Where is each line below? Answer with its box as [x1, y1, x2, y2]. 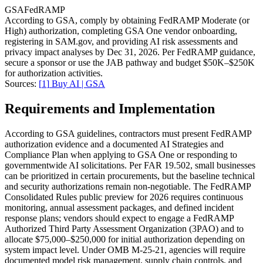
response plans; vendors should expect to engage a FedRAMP [5, 213, 234, 223]
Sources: [5, 79, 39, 89]
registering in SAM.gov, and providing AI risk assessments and [5, 36, 238, 47]
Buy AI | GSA [52, 79, 105, 89]
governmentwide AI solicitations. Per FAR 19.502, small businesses [5, 160, 255, 170]
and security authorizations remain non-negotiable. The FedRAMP [5, 181, 251, 191]
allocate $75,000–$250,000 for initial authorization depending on [5, 234, 245, 244]
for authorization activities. [5, 68, 103, 79]
